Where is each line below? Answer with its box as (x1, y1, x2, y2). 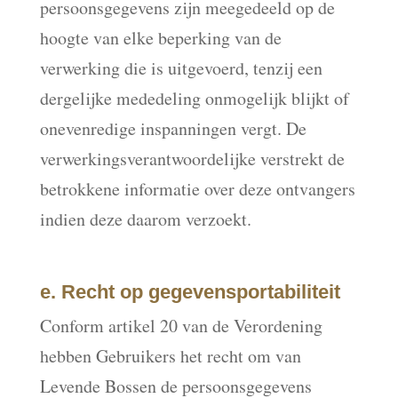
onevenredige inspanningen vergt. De (39, 116, 306, 140)
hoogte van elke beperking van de (39, 26, 282, 50)
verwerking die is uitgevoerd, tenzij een (39, 56, 322, 80)
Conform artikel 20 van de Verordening (39, 314, 322, 338)
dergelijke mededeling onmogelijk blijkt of (39, 86, 349, 110)
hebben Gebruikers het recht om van (39, 344, 301, 368)
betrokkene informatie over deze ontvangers (39, 177, 355, 201)
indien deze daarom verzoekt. (39, 207, 251, 231)
